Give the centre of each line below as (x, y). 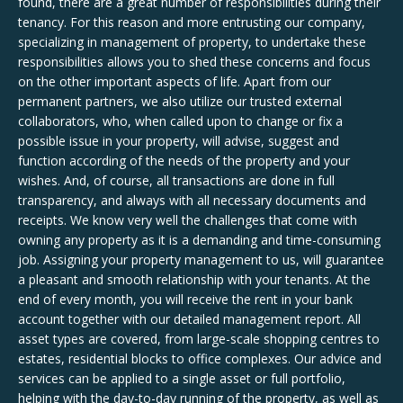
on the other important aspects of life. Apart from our (175, 81)
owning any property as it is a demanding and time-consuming (199, 240)
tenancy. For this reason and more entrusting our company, (192, 22)
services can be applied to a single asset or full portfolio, (182, 378)
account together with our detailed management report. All (189, 319)
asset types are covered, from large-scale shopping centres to (199, 339)
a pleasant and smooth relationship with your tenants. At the (194, 279)
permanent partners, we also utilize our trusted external (180, 101)
